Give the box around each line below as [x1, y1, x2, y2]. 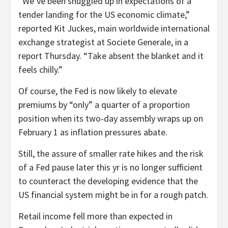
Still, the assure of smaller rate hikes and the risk [18, 147, 204, 159]
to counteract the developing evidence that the [18, 175, 198, 187]
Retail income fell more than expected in [18, 210, 173, 222]
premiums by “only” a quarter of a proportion [18, 98, 190, 110]
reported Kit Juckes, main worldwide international [18, 22, 210, 34]
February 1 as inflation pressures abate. [18, 126, 167, 138]
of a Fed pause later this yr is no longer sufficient [18, 161, 203, 173]
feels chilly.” [18, 63, 63, 75]
